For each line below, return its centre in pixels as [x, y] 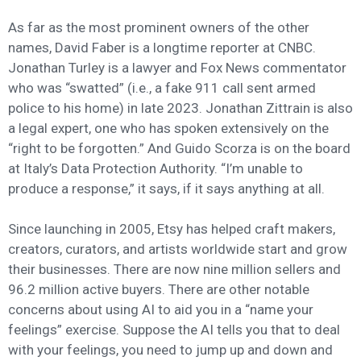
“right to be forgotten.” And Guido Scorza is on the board [179, 148]
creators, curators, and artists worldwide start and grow [178, 249]
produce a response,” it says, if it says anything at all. [166, 188]
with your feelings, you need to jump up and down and [170, 350]
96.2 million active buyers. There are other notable [159, 290]
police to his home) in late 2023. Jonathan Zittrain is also [180, 108]
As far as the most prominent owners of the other [159, 27]
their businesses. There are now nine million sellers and [174, 270]
